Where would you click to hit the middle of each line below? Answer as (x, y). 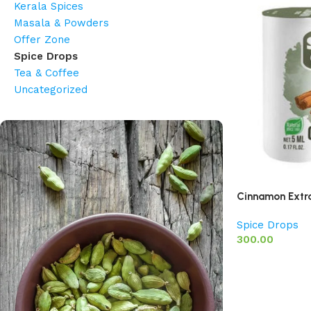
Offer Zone (42, 40)
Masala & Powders (61, 23)
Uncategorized (51, 90)
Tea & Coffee (47, 73)
